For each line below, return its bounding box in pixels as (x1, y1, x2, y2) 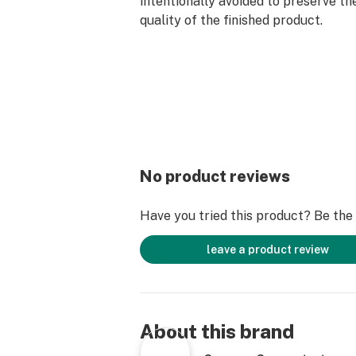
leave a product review (207, 243, 329, 256)
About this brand (140, 320, 294, 342)
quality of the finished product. (140, 13, 323, 28)
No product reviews (140, 167, 290, 186)
